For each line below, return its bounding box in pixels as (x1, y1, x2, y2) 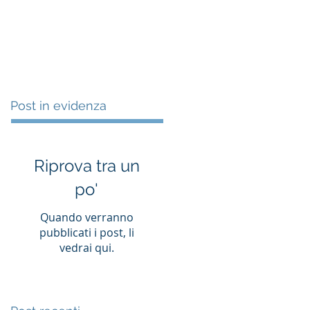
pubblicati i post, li (39, 225, 134, 240)
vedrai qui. (59, 240, 114, 255)
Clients (35, 28, 62, 40)
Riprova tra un (33, 156, 140, 176)
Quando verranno (39, 210, 134, 225)
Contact (144, 28, 176, 40)
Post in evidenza (10, 98, 107, 113)
